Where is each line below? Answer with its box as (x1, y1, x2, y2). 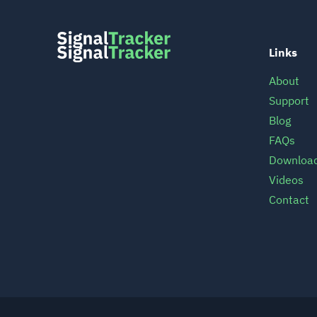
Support (269, 93, 309, 108)
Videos (269, 173, 304, 187)
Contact (269, 192, 309, 207)
